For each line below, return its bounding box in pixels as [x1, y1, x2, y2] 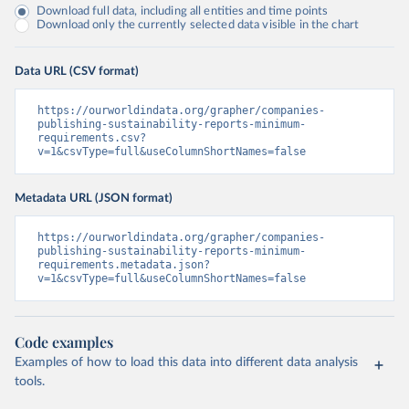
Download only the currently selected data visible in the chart [37, 19, 360, 31]
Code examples [15, 332, 113, 351]
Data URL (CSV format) [15, 65, 139, 78]
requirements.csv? [37, 131, 146, 144]
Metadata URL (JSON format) [15, 192, 173, 204]
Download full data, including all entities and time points [37, 5, 329, 17]
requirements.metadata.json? [37, 258, 210, 271]
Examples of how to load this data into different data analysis [15, 356, 358, 369]
